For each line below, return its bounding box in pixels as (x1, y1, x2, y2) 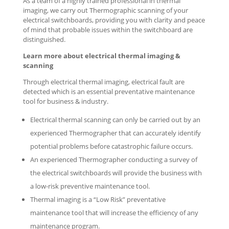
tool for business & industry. (22, 97, 108, 106)
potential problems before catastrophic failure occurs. (30, 142, 193, 151)
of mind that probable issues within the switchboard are (22, 25, 193, 34)
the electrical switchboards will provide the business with (30, 168, 202, 177)
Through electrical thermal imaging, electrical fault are (22, 77, 185, 86)
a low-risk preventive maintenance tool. (30, 181, 150, 191)
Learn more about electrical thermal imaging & (22, 51, 180, 60)
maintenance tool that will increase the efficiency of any (30, 208, 198, 217)
